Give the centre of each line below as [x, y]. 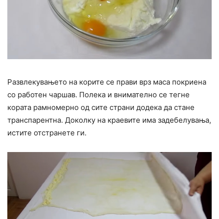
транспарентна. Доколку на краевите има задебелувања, [109, 120]
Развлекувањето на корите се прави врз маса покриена [107, 82]
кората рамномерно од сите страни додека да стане [101, 108]
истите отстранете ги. [47, 133]
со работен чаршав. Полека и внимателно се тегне [99, 95]
